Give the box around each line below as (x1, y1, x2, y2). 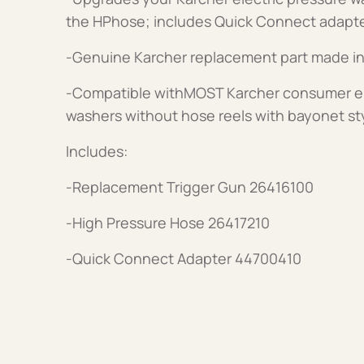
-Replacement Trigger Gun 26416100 (65, 176, 314, 197)
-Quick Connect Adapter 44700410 (65, 248, 301, 268)
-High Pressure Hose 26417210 (65, 212, 270, 232)
